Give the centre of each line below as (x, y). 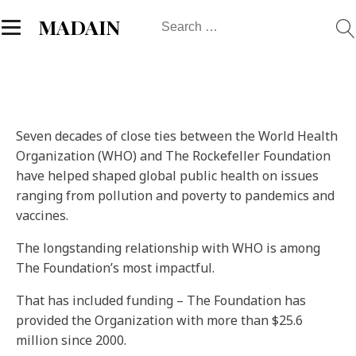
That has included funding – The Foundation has (161, 300)
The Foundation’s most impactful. (115, 268)
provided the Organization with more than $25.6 (159, 320)
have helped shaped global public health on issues (167, 176)
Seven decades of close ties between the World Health (177, 136)
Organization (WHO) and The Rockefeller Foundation (173, 156)
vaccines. (42, 215)
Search (173, 21)
